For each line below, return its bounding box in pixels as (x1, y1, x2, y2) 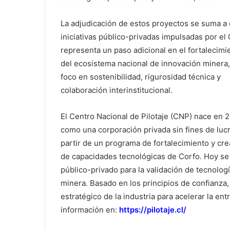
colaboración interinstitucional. (61, 85, 172, 95)
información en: (61, 205, 119, 215)
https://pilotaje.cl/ (119, 205, 186, 215)
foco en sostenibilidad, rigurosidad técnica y (61, 72, 221, 82)
